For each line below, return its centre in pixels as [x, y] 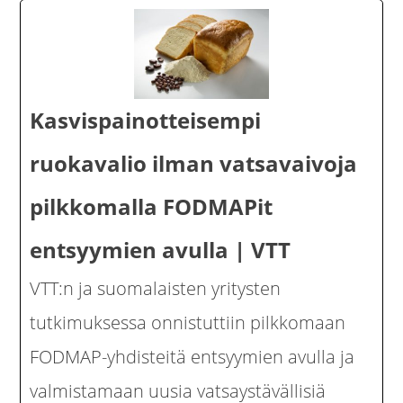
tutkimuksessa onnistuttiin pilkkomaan [188, 322]
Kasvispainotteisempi [146, 120]
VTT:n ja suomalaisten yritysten [156, 288]
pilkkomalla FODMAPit [152, 206]
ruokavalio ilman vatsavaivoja [194, 163]
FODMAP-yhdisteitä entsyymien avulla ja [193, 357]
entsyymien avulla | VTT [161, 250]
